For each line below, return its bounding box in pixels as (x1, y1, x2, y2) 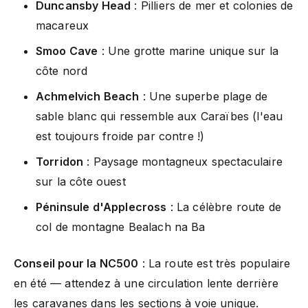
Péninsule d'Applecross (36, 199, 167, 214)
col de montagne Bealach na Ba (36, 219, 206, 234)
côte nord (36, 63, 88, 78)
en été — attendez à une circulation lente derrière (14, 276, 279, 290)
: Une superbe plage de (139, 89, 268, 103)
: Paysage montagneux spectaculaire (83, 154, 283, 168)
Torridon (36, 154, 84, 168)
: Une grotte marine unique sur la (98, 43, 278, 58)
